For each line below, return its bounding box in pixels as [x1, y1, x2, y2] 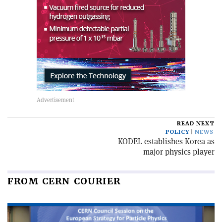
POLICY [166, 128, 189, 136]
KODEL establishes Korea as [118, 136, 215, 147]
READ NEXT [177, 120, 215, 127]
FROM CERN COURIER [7, 175, 120, 187]
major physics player [143, 147, 215, 157]
